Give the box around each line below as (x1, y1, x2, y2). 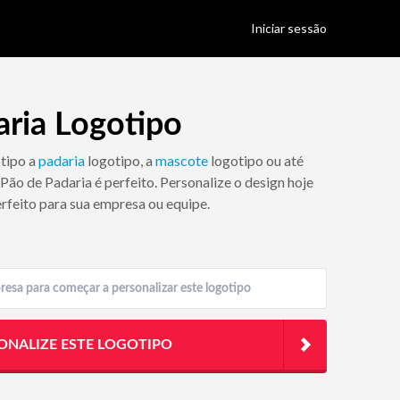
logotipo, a (85, 152, 155, 169)
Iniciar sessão (251, 21, 327, 36)
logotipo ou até (208, 152, 304, 169)
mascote (155, 152, 208, 169)
